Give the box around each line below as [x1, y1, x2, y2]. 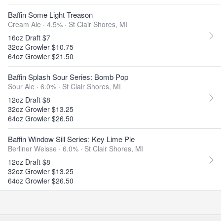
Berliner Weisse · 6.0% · [8, 144, 84, 153]
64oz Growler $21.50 [8, 51, 74, 61]
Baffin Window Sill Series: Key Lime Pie [8, 134, 135, 144]
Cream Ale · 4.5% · [8, 19, 69, 29]
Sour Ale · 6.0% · [8, 81, 62, 91]
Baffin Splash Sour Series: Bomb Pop [8, 72, 128, 82]
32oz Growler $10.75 [8, 42, 74, 52]
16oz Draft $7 [8, 33, 50, 42]
